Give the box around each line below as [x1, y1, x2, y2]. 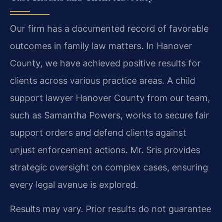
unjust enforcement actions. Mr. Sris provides [10, 145, 200, 156]
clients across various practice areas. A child [10, 75, 195, 86]
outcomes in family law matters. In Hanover [10, 41, 192, 52]
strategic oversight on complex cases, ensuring [10, 162, 208, 173]
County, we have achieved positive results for [10, 58, 201, 69]
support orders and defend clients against [10, 127, 186, 138]
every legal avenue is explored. [10, 179, 138, 190]
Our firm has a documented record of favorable [10, 23, 209, 34]
